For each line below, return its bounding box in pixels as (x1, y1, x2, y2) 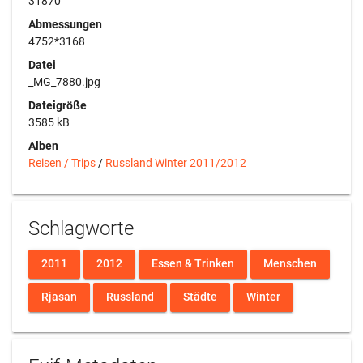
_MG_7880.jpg (28, 75, 100, 88)
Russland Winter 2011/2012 (105, 156, 246, 169)
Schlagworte (28, 216, 134, 240)
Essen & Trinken (152, 257, 234, 271)
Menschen (263, 257, 317, 271)
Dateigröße (28, 98, 87, 112)
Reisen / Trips (28, 156, 96, 169)
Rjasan (41, 290, 77, 304)
